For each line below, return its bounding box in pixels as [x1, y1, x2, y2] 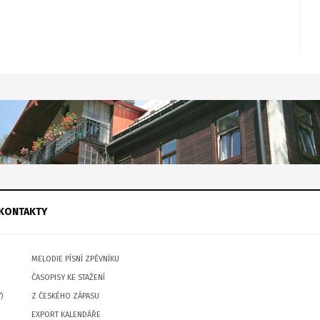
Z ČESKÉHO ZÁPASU [31, 291, 99, 301]
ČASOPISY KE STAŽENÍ [31, 273, 105, 282]
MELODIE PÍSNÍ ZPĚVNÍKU [31, 254, 119, 264]
